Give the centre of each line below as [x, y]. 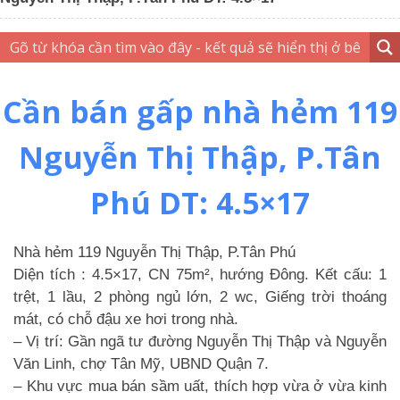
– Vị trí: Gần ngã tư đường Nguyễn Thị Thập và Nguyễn [200, 342]
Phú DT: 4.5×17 [200, 203]
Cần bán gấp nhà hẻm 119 [200, 112]
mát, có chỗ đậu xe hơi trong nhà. [126, 319]
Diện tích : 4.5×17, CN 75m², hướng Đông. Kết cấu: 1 [200, 275]
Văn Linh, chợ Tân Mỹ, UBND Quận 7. [141, 364]
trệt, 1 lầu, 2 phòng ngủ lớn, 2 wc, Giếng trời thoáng [200, 297]
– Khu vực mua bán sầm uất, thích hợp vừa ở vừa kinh [200, 386]
